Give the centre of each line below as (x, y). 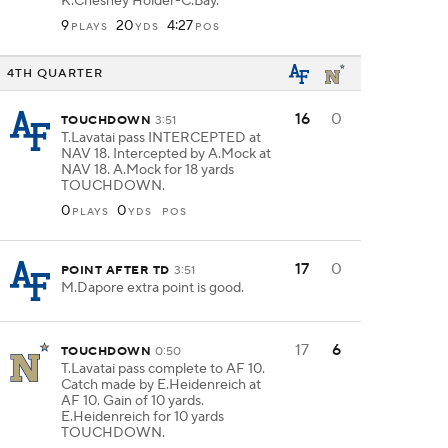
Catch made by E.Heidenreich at (161, 385)
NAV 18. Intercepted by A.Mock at (166, 154)
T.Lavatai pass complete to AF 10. (163, 369)
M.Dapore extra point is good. (152, 288)
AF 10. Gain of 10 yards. (132, 401)
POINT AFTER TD (115, 270)
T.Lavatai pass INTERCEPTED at (161, 138)
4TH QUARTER (55, 73)
